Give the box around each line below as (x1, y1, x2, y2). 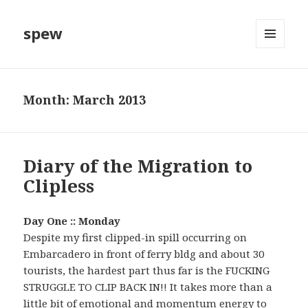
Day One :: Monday (23, 214, 121, 228)
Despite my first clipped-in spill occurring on (23, 230, 247, 245)
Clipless (23, 173, 95, 199)
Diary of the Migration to (23, 153, 253, 179)
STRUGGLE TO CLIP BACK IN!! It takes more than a (23, 280, 273, 294)
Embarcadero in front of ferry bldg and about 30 (23, 247, 265, 261)
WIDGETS (256, 71, 296, 83)
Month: (23, 91, 74, 109)
